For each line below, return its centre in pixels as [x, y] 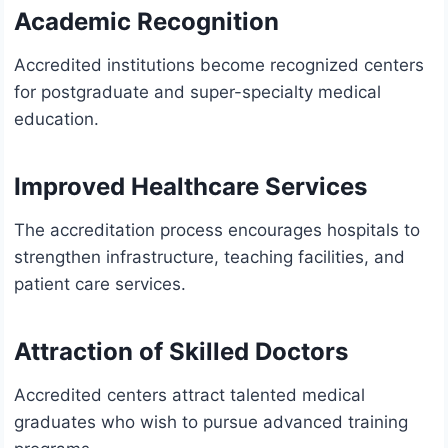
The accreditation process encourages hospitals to [217, 230]
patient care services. [100, 284]
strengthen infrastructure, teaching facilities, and [209, 257]
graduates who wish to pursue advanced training [211, 422]
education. [56, 119]
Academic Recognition [146, 22]
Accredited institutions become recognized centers [219, 65]
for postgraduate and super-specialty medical [197, 92]
